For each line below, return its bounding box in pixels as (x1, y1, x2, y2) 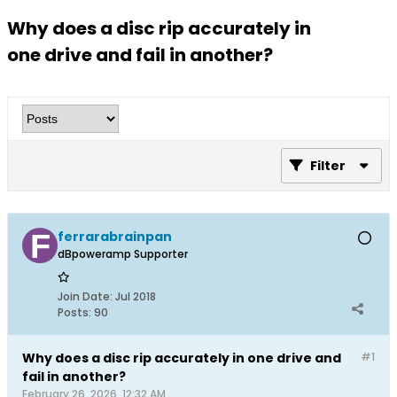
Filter (310, 157, 346, 175)
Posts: (58, 305, 91, 320)
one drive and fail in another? (7, 43, 273, 67)
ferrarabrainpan (58, 228, 172, 245)
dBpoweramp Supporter (58, 246, 188, 261)
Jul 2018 (115, 289, 156, 304)
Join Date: (58, 289, 113, 304)
